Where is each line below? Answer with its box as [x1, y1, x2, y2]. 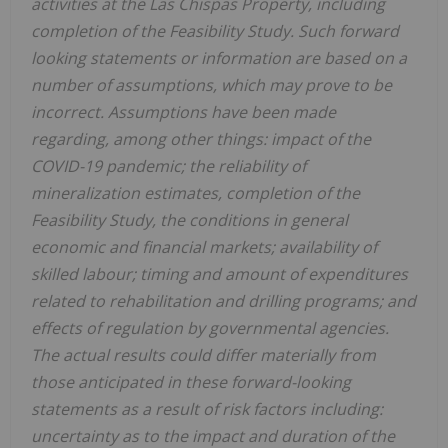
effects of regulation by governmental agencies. [31, 317, 389, 340]
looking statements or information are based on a [31, 47, 407, 70]
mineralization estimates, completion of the [31, 182, 360, 205]
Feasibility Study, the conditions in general [31, 209, 348, 232]
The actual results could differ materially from [31, 344, 376, 367]
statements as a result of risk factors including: [31, 398, 383, 421]
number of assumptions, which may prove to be [31, 74, 392, 97]
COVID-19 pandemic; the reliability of [31, 155, 306, 178]
